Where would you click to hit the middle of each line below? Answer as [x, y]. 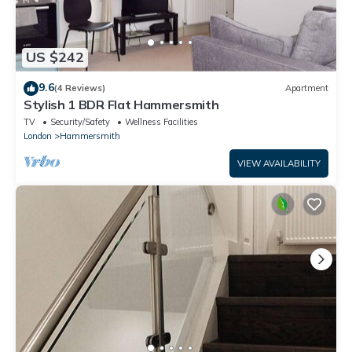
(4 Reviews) [80, 88]
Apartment [307, 88]
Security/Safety [80, 121]
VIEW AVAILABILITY [279, 163]
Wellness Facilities [161, 121]
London [38, 136]
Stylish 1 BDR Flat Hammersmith [121, 104]
